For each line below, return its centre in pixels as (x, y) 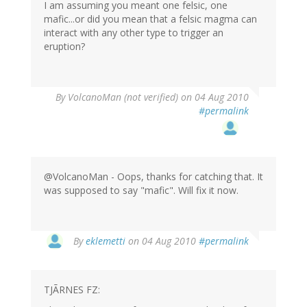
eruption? (64, 47)
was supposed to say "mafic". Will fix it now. (141, 191)
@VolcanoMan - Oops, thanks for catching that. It (153, 177)
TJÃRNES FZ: (72, 290)
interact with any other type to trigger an (134, 33)
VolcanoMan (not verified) (123, 97)
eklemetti (106, 241)
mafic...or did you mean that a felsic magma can (150, 19)
